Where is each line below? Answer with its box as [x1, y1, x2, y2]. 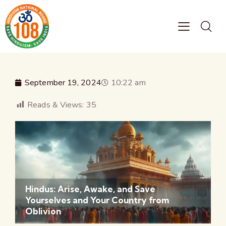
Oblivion [25, 206, 61, 217]
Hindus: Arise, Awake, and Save [25, 184, 155, 195]
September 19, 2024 [25, 77, 101, 88]
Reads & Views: [27, 99, 84, 110]
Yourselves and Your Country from [25, 195, 169, 206]
